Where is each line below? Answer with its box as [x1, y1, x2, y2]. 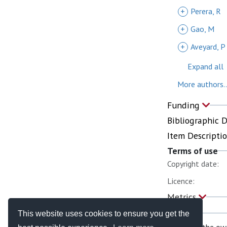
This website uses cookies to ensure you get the [18, 209, 190, 218]
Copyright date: [167, 159, 219, 169]
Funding [167, 99, 202, 111]
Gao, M [191, 24, 214, 34]
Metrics [167, 191, 199, 203]
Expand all [187, 61, 223, 71]
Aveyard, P [191, 42, 225, 52]
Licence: [167, 176, 195, 186]
